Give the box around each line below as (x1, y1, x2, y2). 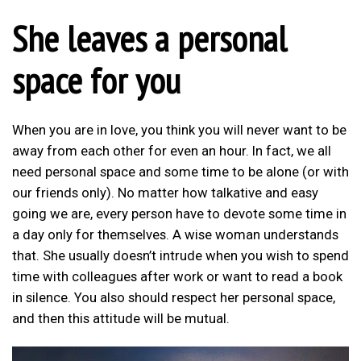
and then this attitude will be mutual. (12, 309, 230, 326)
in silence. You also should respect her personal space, (12, 288, 335, 305)
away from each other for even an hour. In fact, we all (12, 142, 331, 159)
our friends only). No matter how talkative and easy (12, 184, 318, 201)
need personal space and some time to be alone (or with (12, 163, 349, 180)
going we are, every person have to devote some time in (12, 205, 346, 222)
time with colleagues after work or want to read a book (12, 268, 342, 284)
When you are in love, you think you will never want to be (12, 121, 346, 138)
